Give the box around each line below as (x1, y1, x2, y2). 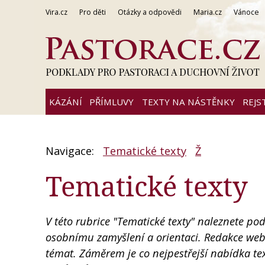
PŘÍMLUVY (89, 96, 134, 108)
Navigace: (46, 144, 97, 159)
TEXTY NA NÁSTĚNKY (141, 96, 235, 108)
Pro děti (79, 7, 106, 17)
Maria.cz (193, 7, 222, 17)
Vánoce (234, 7, 259, 17)
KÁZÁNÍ (49, 96, 82, 108)
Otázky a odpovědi (118, 7, 182, 17)
